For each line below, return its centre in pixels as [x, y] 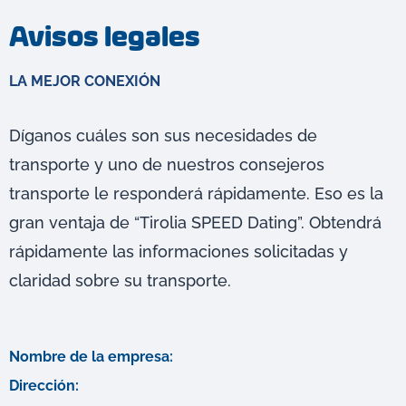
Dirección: [44, 386]
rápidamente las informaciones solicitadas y [179, 252]
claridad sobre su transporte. [120, 281]
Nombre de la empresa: [91, 357]
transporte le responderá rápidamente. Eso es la [196, 194]
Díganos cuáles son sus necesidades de [163, 136]
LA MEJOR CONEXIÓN [85, 81]
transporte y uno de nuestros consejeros [167, 165]
